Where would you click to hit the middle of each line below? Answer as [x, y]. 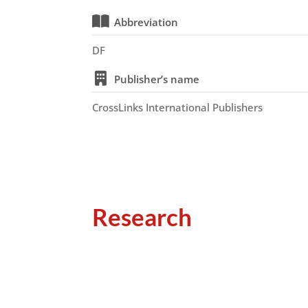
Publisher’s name [157, 79]
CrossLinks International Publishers [178, 107]
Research [142, 217]
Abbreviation [146, 22]
